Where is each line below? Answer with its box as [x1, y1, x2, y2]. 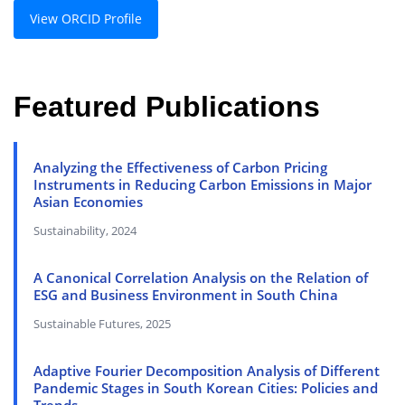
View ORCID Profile [30, 10, 142, 28]
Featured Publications [14, 90, 320, 124]
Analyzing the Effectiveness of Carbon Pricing [33, 158, 327, 177]
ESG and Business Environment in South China [33, 286, 338, 305]
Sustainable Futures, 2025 [33, 316, 171, 333]
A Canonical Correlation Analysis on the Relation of [33, 268, 368, 287]
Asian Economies [33, 193, 143, 212]
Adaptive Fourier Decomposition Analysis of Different [33, 362, 380, 381]
